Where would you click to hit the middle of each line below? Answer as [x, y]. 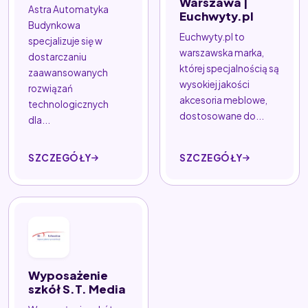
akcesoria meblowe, [223, 100]
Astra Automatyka [68, 9]
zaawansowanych [68, 72]
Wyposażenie [68, 275]
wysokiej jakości [214, 84]
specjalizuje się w [65, 41]
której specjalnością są [229, 68]
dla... [39, 120]
